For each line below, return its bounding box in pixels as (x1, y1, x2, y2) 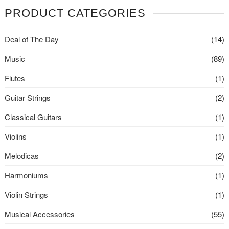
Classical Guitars (4, 111, 62, 123)
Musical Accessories (4, 209, 75, 220)
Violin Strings (4, 189, 48, 200)
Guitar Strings (4, 92, 51, 103)
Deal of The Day (4, 34, 59, 45)
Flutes (4, 73, 25, 84)
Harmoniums (4, 170, 48, 181)
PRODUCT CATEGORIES (4, 7, 146, 20)
